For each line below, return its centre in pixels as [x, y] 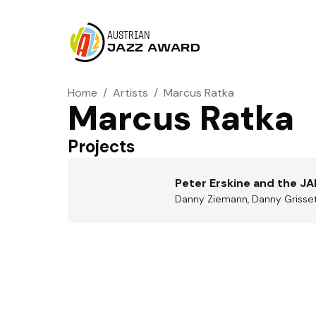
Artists [130, 93]
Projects [101, 146]
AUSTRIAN [129, 36]
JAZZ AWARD [154, 49]
